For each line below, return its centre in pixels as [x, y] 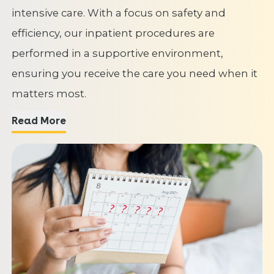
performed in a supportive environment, [117, 54]
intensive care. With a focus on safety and [118, 13]
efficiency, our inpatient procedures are [113, 33]
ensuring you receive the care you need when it [134, 74]
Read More [53, 121]
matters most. [49, 94]
